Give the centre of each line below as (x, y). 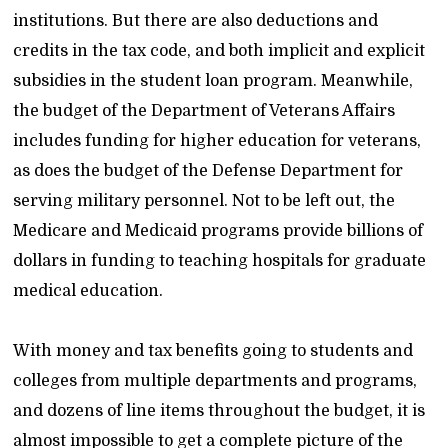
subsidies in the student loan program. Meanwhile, (213, 81)
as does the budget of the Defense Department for (208, 171)
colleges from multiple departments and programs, (215, 381)
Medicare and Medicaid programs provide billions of (218, 231)
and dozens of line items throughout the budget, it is (219, 411)
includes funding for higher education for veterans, (217, 141)
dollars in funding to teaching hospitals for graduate (220, 261)
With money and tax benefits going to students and (213, 351)
